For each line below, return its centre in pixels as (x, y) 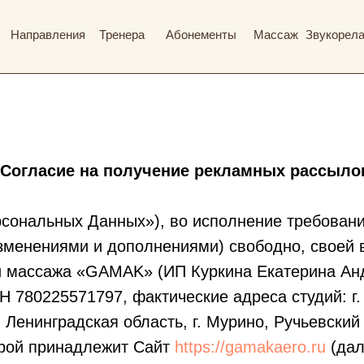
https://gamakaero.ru (250, 347)
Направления (48, 35)
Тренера (122, 35)
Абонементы (201, 35)
